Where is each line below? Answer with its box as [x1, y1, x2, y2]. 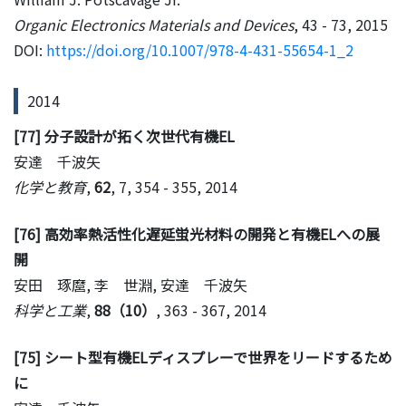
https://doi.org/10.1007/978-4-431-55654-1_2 [46, 38, 353, 61]
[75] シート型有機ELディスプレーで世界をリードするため [14, 345, 392, 368]
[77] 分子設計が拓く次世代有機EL [14, 124, 235, 147]
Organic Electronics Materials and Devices [14, 13, 294, 35]
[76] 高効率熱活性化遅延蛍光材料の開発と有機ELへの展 [14, 222, 380, 245]
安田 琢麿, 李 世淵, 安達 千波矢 [14, 273, 247, 295]
